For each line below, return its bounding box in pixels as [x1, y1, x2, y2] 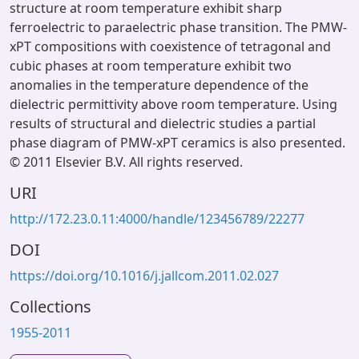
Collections [10, 296, 91, 317]
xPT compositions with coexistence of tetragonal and [10, 38, 331, 55]
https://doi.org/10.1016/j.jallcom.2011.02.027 [10, 267, 279, 284]
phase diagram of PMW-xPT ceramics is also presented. [10, 134, 345, 151]
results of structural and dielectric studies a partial [10, 115, 316, 132]
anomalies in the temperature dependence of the [10, 76, 309, 94]
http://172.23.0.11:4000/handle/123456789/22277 [10, 210, 305, 228]
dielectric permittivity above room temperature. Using [10, 95, 337, 113]
